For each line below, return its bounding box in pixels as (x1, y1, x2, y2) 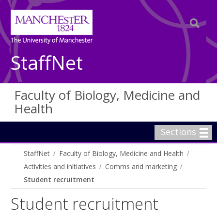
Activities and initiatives (24, 162, 96, 171)
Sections (161, 126, 196, 138)
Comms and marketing (105, 162, 177, 171)
